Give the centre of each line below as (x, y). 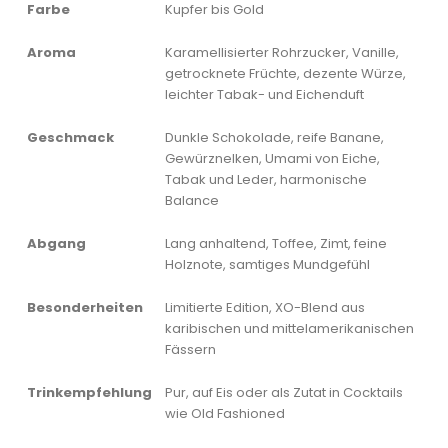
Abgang (56, 244)
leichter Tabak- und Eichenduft (264, 95)
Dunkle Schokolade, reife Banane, (274, 138)
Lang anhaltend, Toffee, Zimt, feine (275, 244)
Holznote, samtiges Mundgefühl (267, 265)
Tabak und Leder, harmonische (265, 180)
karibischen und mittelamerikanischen (289, 329)
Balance (191, 201)
